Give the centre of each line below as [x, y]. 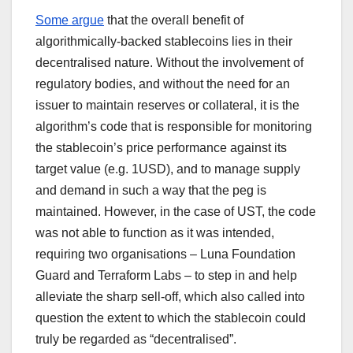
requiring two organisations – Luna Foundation [165, 254]
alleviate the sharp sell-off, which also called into [170, 296]
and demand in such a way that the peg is [151, 190]
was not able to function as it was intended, [155, 232]
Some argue [70, 20]
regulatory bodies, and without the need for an [163, 84]
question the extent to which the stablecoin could [171, 318]
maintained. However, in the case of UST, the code [176, 211]
